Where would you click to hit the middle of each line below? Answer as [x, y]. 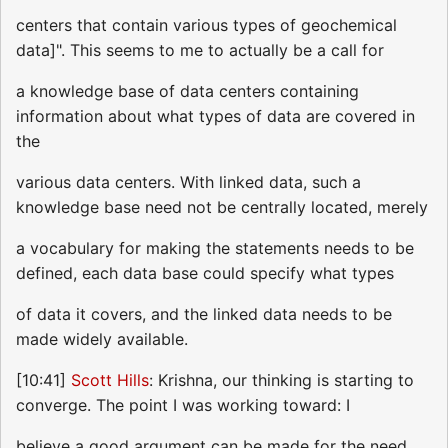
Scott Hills [110, 380]
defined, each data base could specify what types [205, 273]
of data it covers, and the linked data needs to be [204, 314]
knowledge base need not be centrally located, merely [222, 207]
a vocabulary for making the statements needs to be [215, 248]
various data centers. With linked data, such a [188, 182]
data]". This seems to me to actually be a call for [200, 50]
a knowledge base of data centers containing [187, 91]
